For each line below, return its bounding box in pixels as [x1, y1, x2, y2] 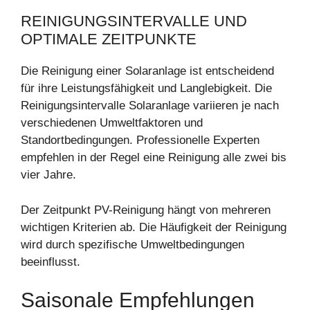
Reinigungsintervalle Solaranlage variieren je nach [21, 99, 279, 113]
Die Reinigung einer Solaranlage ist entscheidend [21, 64, 274, 78]
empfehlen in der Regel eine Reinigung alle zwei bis [21, 151, 286, 165]
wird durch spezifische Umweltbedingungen [21, 237, 244, 251]
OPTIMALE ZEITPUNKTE [21, 30, 197, 48]
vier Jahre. [21, 168, 76, 182]
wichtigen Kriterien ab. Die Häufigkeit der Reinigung [21, 220, 286, 234]
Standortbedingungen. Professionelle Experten [21, 134, 259, 147]
